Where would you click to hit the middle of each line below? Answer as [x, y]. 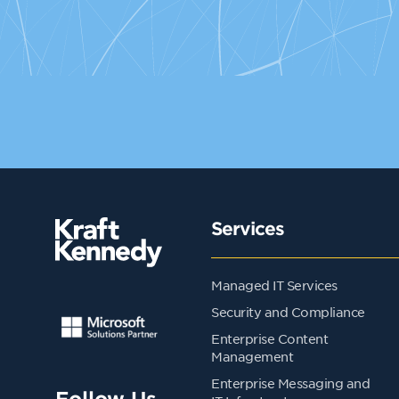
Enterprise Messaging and [290, 383]
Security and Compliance [288, 312]
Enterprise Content [269, 339]
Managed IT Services [274, 285]
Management [252, 357]
